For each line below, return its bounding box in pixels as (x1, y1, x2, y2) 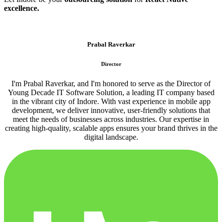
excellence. (4, 4, 39, 13)
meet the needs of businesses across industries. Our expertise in (13, 115, 209, 124)
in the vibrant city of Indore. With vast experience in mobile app (11, 97, 211, 106)
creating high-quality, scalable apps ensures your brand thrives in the (4, 124, 218, 133)
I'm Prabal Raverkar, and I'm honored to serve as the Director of (11, 79, 211, 88)
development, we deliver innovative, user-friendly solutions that (12, 106, 210, 115)
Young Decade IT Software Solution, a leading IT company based (7, 88, 215, 97)
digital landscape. (84, 133, 138, 142)
